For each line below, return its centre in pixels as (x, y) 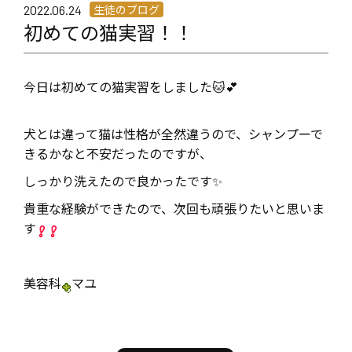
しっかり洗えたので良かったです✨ (123, 181)
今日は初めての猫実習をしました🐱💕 (131, 87)
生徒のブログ (126, 10)
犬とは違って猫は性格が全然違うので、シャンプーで (173, 134)
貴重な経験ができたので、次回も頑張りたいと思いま (174, 209)
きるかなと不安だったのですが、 (118, 154)
